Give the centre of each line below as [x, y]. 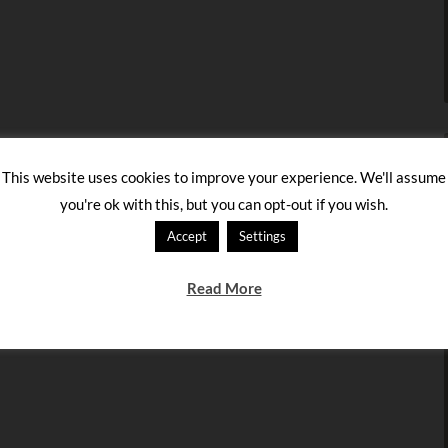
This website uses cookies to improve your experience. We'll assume [224, 177]
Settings [262, 235]
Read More [224, 287]
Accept [187, 235]
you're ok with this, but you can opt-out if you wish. [224, 203]
